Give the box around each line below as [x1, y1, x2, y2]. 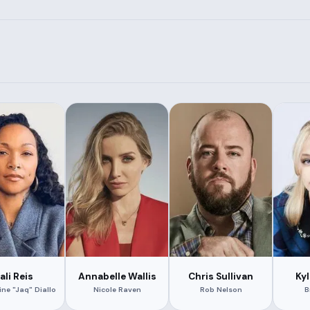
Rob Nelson [199, 284, 242, 294]
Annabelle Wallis [77, 270, 156, 282]
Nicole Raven [93, 284, 141, 294]
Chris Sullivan [188, 270, 254, 282]
